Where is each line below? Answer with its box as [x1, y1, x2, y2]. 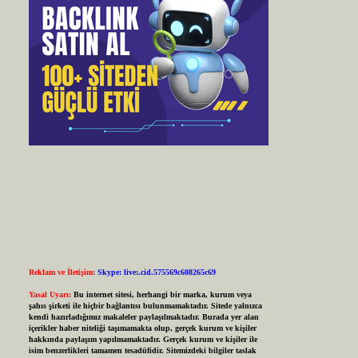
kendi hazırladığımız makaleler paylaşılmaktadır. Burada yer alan [28, 312, 259, 322]
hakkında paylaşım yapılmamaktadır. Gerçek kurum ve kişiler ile [28, 335, 257, 344]
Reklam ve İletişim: [28, 268, 95, 277]
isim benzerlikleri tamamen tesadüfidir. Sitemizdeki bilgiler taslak [28, 346, 257, 356]
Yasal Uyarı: [28, 290, 71, 300]
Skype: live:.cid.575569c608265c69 [97, 268, 216, 277]
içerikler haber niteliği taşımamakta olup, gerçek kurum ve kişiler [28, 324, 257, 333]
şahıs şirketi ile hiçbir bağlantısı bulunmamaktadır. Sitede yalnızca [28, 301, 262, 311]
